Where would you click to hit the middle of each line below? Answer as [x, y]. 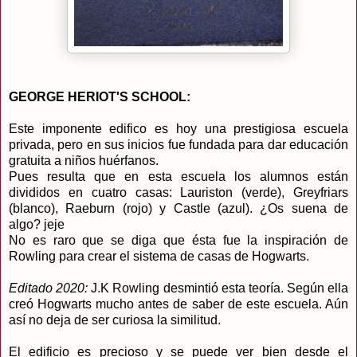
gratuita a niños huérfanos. [84, 161]
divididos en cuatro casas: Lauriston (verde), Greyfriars [178, 193]
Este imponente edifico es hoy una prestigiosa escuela [178, 129]
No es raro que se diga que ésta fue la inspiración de [178, 241]
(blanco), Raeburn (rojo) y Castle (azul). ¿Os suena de [178, 209]
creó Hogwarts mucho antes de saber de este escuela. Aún [178, 304]
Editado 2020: [49, 288]
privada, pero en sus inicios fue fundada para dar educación [178, 145]
